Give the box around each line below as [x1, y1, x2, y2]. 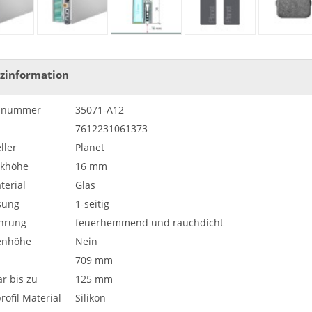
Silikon [75, 290, 106, 304]
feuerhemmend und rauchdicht [75, 215, 224, 229]
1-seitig [75, 196, 109, 210]
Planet [75, 140, 104, 154]
